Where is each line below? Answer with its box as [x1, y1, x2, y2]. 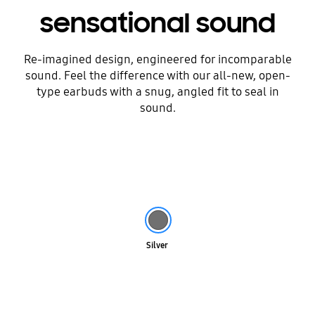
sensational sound [39, 6, 276, 41]
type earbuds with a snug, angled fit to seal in [36, 84, 279, 99]
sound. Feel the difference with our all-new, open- [25, 67, 290, 83]
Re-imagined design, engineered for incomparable [23, 51, 292, 67]
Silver [146, 240, 169, 251]
